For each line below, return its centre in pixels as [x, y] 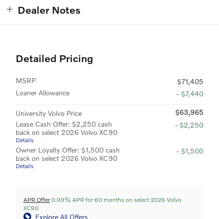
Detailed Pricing [55, 58]
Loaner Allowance [43, 92]
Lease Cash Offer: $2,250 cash [64, 124]
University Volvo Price [49, 113]
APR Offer [37, 199]
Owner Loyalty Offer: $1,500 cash [68, 150]
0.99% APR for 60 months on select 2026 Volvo [116, 199]
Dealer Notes [49, 9]
